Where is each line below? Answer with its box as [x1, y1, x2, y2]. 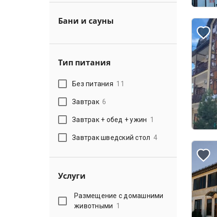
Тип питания [58, 57, 110, 68]
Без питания [72, 79, 113, 88]
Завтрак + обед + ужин [72, 115, 147, 124]
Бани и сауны [58, 15, 114, 26]
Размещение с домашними [74, 192, 164, 200]
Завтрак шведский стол [72, 133, 151, 141]
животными [74, 202, 113, 210]
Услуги [58, 170, 86, 181]
